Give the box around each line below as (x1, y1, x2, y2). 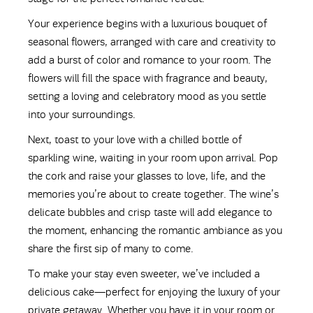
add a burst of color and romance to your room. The (28, 54, 271, 66)
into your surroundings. (28, 108, 136, 121)
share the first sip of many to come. (28, 242, 194, 255)
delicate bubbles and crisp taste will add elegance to (28, 206, 272, 219)
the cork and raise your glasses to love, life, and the (28, 170, 265, 182)
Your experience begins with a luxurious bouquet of (28, 17, 267, 30)
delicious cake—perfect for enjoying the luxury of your (28, 286, 280, 298)
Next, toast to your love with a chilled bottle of (28, 133, 242, 146)
